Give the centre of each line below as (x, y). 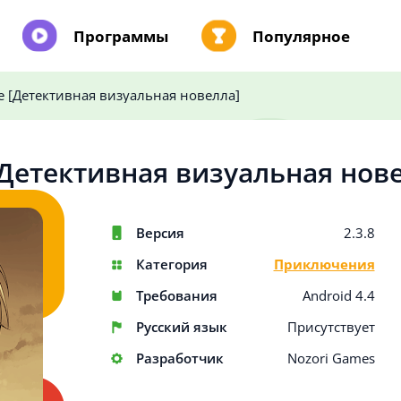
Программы (121, 36)
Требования (176, 296)
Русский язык (181, 327)
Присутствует (331, 327)
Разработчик (179, 358)
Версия (160, 233)
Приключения (324, 264)
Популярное (301, 36)
